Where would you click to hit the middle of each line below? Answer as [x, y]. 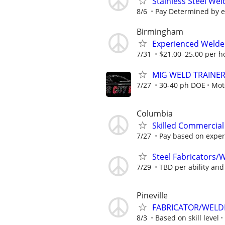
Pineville [152, 196]
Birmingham [160, 31]
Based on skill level [187, 218]
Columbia [155, 113]
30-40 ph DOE [182, 85]
